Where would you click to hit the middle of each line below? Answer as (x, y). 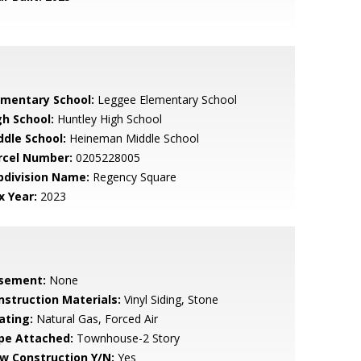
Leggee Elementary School (165, 100)
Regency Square (133, 177)
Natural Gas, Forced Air (95, 319)
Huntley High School (108, 119)
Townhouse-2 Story (126, 338)
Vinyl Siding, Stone (169, 299)
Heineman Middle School (132, 138)
